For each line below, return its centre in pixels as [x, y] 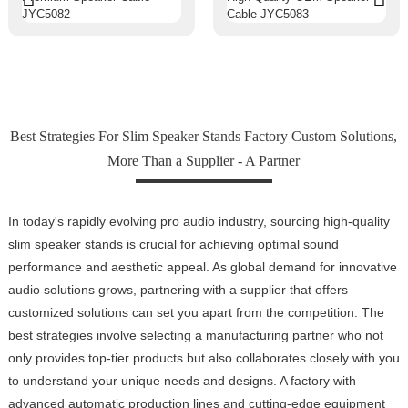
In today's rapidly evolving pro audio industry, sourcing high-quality [199, 221]
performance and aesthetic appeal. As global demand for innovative [202, 266]
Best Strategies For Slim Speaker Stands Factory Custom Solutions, [204, 136]
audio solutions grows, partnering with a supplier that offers [178, 289]
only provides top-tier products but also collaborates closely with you [204, 357]
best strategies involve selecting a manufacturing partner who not [195, 335]
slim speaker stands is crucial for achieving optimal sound [173, 244]
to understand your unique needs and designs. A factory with [182, 380]
